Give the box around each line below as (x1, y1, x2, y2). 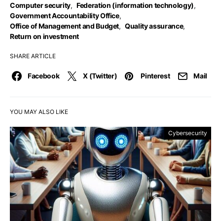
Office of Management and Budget (10, 22, 119, 30)
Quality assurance (125, 22, 184, 30)
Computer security (10, 1, 71, 9)
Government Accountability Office (10, 11, 119, 20)
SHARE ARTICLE (10, 52, 56, 60)
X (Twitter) (83, 72, 117, 80)
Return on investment (10, 32, 79, 40)
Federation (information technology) (76, 1, 194, 9)
